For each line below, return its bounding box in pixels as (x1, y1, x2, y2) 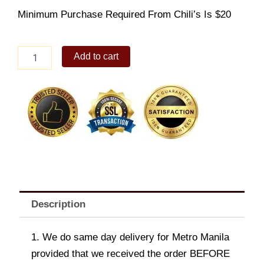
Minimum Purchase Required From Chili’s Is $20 (18, 8, 231, 20)
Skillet (17, 47, 39, 57)
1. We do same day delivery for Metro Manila (31, 231, 229, 243)
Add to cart (74, 51, 119, 62)
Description (31, 199, 86, 210)
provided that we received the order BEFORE (31, 247, 230, 259)
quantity (17, 70, 47, 80)
